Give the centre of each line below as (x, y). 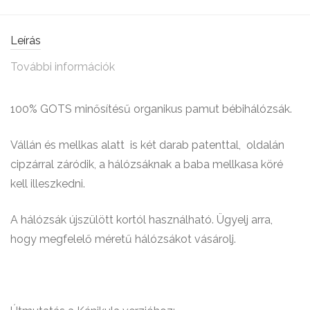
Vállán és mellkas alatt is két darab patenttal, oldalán (147, 145)
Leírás (26, 40)
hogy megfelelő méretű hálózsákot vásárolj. (123, 239)
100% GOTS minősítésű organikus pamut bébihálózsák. (151, 109)
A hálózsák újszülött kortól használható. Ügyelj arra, (142, 219)
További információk (63, 66)
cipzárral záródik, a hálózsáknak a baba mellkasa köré (147, 164)
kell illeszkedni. (48, 183)
